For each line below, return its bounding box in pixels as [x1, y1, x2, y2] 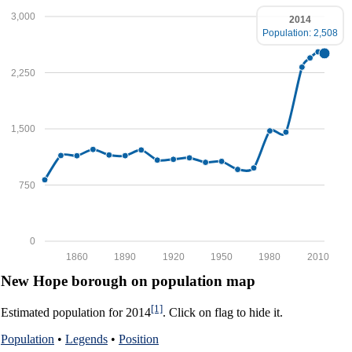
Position [119, 332, 159, 346]
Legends [65, 332, 108, 346]
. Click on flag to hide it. [163, 305, 283, 319]
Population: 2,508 [262, 27, 338, 38]
